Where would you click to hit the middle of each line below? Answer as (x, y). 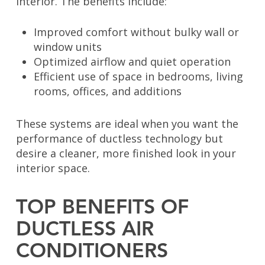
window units (67, 47)
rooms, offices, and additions (107, 91)
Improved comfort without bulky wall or (136, 32)
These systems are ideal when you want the (127, 124)
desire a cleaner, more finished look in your (126, 153)
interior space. (53, 168)
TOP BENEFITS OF (102, 209)
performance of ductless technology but (119, 139)
